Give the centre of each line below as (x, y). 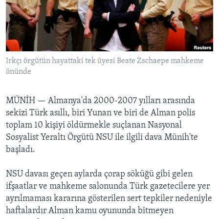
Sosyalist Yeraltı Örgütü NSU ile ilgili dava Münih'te (102, 138)
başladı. (21, 150)
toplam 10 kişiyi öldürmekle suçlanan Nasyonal (94, 126)
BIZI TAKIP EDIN (31, 8)
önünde (19, 72)
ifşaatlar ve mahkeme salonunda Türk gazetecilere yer (108, 187)
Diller (27, 54)
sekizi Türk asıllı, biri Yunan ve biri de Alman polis (100, 113)
